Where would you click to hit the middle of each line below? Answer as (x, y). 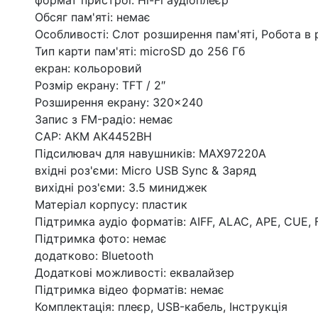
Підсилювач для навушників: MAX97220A (150, 154)
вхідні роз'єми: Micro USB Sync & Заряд (145, 171)
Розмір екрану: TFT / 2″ (100, 86)
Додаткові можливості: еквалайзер (134, 273)
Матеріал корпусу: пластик (111, 205)
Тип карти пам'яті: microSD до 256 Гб (139, 51)
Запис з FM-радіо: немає (104, 120)
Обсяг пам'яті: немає (92, 17)
